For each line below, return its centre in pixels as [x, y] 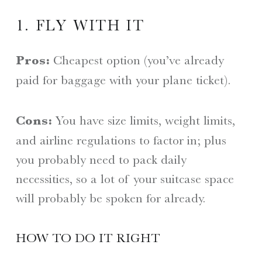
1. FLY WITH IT [80, 26]
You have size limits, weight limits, [143, 120]
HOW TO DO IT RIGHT [88, 238]
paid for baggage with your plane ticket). [123, 80]
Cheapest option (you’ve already [137, 60]
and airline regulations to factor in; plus [121, 140]
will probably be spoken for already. [110, 198]
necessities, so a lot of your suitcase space [125, 178]
